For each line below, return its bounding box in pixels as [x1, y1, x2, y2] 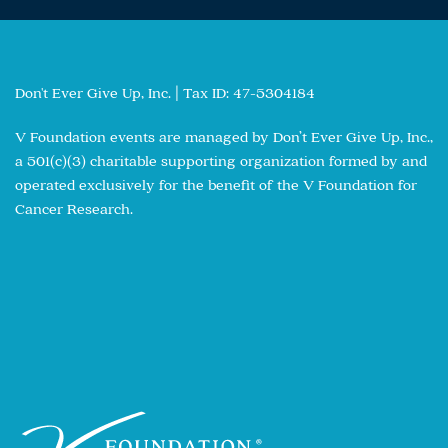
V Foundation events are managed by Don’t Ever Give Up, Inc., [15, 126, 433, 146]
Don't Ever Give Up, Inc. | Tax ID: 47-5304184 [15, 82, 315, 102]
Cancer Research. [15, 198, 133, 218]
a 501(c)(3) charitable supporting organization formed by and [15, 150, 427, 170]
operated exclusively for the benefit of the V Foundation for [15, 174, 417, 194]
